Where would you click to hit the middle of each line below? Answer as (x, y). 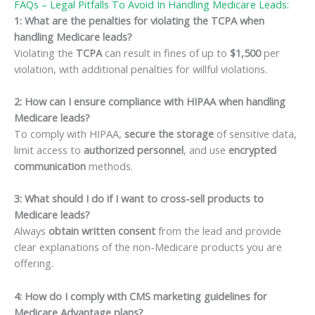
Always (31, 231)
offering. (34, 263)
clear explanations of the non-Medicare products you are (148, 247)
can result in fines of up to (166, 52)
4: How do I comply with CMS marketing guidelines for (141, 296)
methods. (109, 166)
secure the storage (169, 133)
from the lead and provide (218, 231)
